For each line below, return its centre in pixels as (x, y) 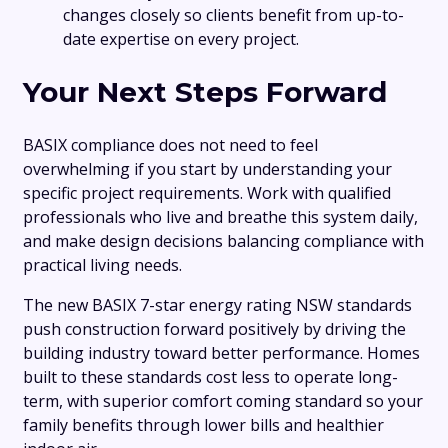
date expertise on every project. (181, 38)
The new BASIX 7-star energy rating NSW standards (217, 305)
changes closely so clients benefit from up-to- (233, 14)
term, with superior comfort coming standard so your (223, 401)
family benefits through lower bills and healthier (203, 425)
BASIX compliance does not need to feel (170, 145)
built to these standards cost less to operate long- (210, 377)
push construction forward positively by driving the (214, 329)
